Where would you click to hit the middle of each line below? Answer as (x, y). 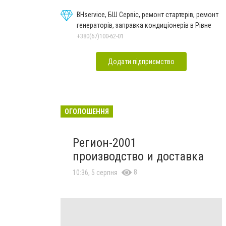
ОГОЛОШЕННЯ (87, 111)
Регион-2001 (105, 143)
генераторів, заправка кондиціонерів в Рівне (144, 25)
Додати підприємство (141, 62)
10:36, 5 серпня (95, 173)
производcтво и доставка (138, 156)
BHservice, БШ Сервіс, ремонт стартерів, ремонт (148, 15)
